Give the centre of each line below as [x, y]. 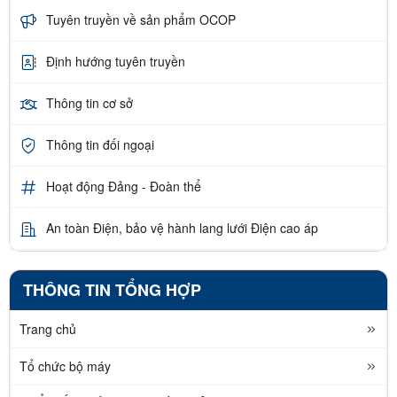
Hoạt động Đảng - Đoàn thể [124, 187]
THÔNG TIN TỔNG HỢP [112, 289]
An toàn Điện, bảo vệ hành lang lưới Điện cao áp [182, 228]
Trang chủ [48, 328]
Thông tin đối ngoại [100, 145]
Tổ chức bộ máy [65, 366]
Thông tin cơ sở [90, 103]
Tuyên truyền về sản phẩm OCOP [141, 20]
